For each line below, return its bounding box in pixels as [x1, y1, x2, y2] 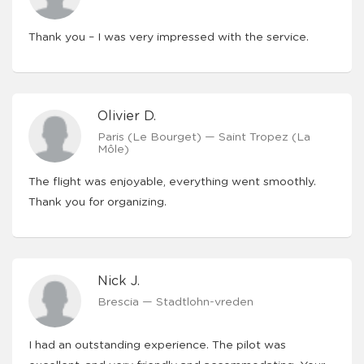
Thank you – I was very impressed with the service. [28, 32, 309, 43]
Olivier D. [97, 110, 156, 123]
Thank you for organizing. [28, 197, 167, 208]
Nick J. [97, 275, 140, 288]
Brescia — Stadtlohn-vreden [97, 297, 253, 308]
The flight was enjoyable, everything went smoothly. [28, 176, 316, 188]
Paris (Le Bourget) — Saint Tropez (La [97, 132, 310, 143]
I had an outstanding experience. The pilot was [28, 340, 286, 351]
